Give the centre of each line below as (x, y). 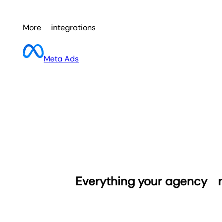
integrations (74, 28)
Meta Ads (61, 59)
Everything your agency (143, 181)
